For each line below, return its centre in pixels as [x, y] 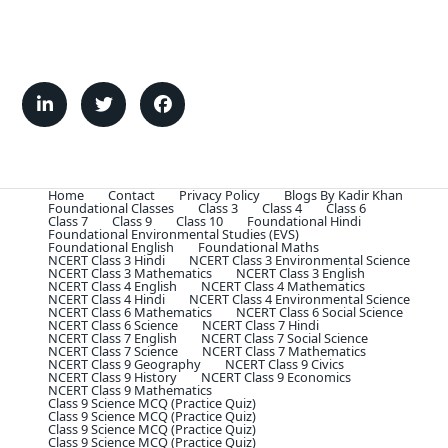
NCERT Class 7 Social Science [284, 338]
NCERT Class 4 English [112, 286]
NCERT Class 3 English [300, 273]
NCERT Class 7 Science [113, 351]
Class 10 [199, 221]
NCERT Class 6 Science [113, 325]
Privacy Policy [219, 195]
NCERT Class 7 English [112, 338]
